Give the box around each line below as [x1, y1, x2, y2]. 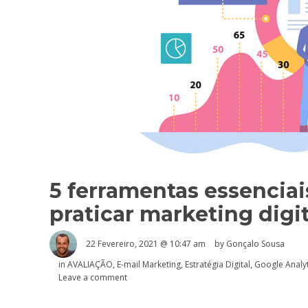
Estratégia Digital [185, 258, 250, 270]
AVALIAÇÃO [67, 258, 113, 270]
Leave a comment [58, 271, 127, 283]
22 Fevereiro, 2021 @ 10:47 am [86, 238, 206, 250]
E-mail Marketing [117, 258, 181, 270]
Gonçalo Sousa [226, 238, 285, 250]
